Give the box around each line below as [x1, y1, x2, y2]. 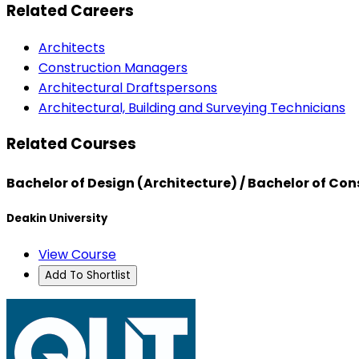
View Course [38, 244, 116, 264]
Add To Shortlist [45, 267, 131, 283]
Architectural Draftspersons [38, 78, 217, 97]
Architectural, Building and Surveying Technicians [38, 98, 345, 117]
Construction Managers [38, 58, 188, 77]
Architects [38, 38, 105, 57]
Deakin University [6, 210, 107, 226]
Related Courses [6, 133, 136, 155]
